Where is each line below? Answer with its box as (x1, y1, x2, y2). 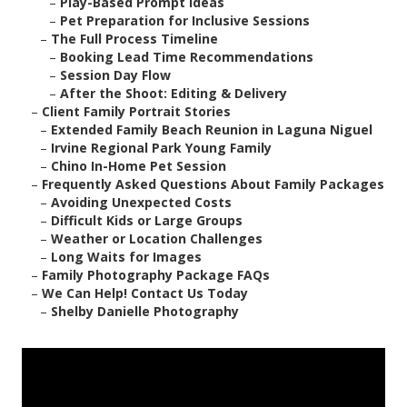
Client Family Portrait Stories (42, 103, 231, 121)
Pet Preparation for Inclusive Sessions (60, 12, 310, 30)
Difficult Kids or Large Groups (51, 212, 243, 230)
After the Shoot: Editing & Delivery (60, 84, 287, 103)
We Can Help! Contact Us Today (42, 284, 248, 303)
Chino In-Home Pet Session (51, 157, 226, 175)
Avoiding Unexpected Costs (51, 194, 232, 212)
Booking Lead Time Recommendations (60, 48, 313, 66)
